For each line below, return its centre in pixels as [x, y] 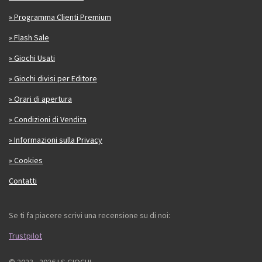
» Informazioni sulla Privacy [56, 140]
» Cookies [26, 161]
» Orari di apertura [40, 99]
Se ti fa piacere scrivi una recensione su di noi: [89, 216]
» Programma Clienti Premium [60, 17]
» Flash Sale [29, 38]
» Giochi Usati [32, 58]
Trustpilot [25, 236]
